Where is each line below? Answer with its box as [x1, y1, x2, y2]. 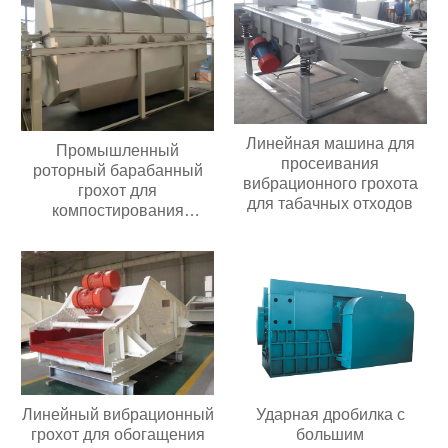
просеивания [281, 155, 380, 173]
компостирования [51, 201, 184, 219]
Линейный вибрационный [21, 406, 214, 424]
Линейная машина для [245, 135, 415, 153]
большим [296, 426, 365, 444]
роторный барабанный [32, 161, 203, 179]
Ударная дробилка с [255, 406, 405, 424]
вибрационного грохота [242, 175, 418, 193]
